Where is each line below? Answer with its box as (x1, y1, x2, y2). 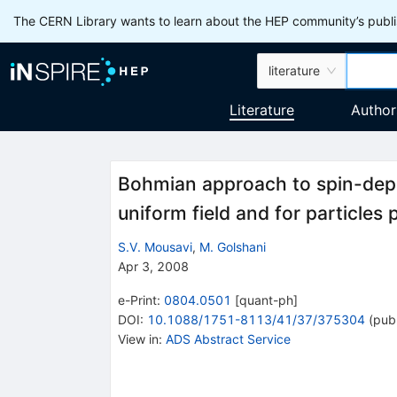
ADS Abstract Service (165, 331, 291, 346)
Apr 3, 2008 (117, 258, 189, 274)
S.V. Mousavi (117, 238, 192, 254)
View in (117, 331, 159, 346)
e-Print (117, 292, 157, 307)
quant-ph (238, 292, 293, 307)
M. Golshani (198, 238, 266, 254)
